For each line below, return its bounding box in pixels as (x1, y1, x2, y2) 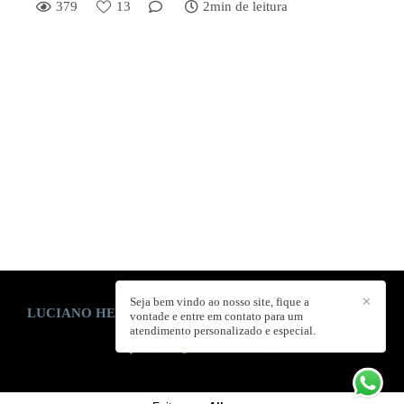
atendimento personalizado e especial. (130, 324, 316, 337)
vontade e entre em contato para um (130, 309, 303, 323)
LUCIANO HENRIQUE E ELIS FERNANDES (27, 306, 304, 321)
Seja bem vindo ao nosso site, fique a (130, 295, 309, 308)
